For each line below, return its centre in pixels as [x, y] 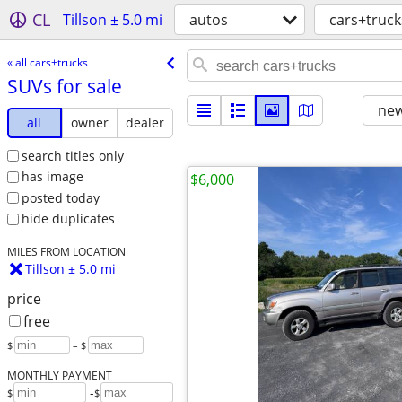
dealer [145, 122]
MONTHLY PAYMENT [59, 376]
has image [52, 177]
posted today [60, 197]
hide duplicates [68, 219]
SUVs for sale [64, 86]
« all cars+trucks [47, 62]
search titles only [72, 155]
